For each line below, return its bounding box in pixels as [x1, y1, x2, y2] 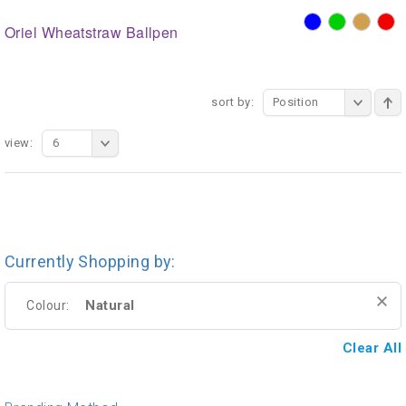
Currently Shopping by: [5, 251, 176, 271]
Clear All [342, 339, 401, 356]
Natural [85, 296, 135, 314]
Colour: [26, 297, 70, 313]
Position [273, 94, 319, 109]
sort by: [211, 94, 254, 109]
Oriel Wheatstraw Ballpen [5, 21, 179, 43]
